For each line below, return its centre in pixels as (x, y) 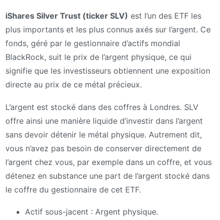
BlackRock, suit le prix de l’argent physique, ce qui (98, 57)
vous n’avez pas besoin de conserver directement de (103, 148)
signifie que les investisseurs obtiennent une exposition (108, 71)
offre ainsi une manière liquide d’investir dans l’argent (104, 121)
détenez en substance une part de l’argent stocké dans (108, 176)
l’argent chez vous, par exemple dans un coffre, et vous (109, 162)
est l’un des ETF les (165, 16)
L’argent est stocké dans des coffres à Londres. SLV (102, 107)
